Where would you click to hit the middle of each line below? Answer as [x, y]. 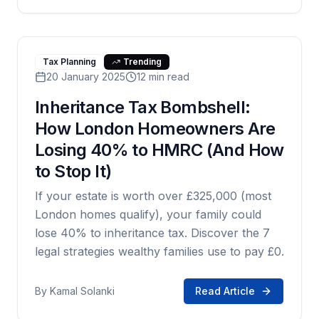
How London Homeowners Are [155, 129]
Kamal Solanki [82, 291]
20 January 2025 [86, 77]
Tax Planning [69, 62]
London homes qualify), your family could [148, 214]
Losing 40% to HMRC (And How [159, 150]
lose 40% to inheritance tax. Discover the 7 [152, 233]
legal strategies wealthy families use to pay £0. [159, 251]
